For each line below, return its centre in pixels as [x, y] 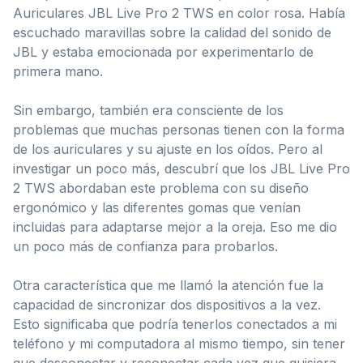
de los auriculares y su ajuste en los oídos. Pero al [168, 149]
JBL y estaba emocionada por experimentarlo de [163, 51]
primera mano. [58, 71]
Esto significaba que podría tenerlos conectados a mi [175, 324]
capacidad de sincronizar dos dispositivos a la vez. [167, 304]
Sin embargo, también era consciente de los [148, 110]
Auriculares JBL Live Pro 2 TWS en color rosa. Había [179, 13]
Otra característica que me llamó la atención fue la [168, 285]
